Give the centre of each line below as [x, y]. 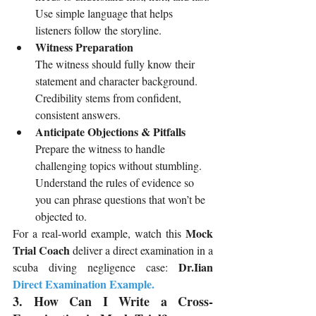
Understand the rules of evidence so [116, 183]
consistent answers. [78, 115]
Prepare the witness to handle [102, 149]
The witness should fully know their [116, 64]
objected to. [61, 217]
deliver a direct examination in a [141, 250]
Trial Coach [41, 250]
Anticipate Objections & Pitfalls [110, 132]
